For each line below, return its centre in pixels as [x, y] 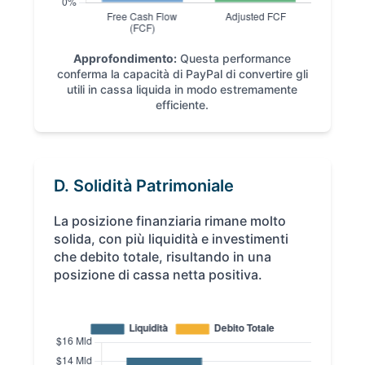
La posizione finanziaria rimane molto [170, 221]
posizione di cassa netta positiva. [158, 275]
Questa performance [234, 59]
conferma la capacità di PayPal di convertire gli [182, 74]
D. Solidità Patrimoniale [144, 186]
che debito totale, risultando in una [163, 257]
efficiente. [182, 105]
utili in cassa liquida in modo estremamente [182, 90]
